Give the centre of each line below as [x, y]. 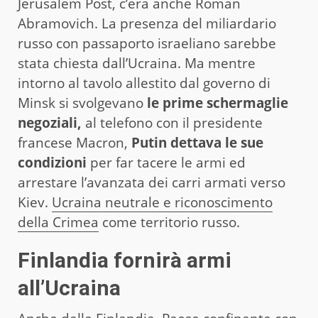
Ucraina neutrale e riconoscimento [162, 202]
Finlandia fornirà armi [125, 260]
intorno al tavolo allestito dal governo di [144, 83]
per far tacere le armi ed [166, 162]
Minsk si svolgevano [81, 103]
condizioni [52, 162]
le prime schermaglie [216, 103]
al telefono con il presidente [172, 122]
